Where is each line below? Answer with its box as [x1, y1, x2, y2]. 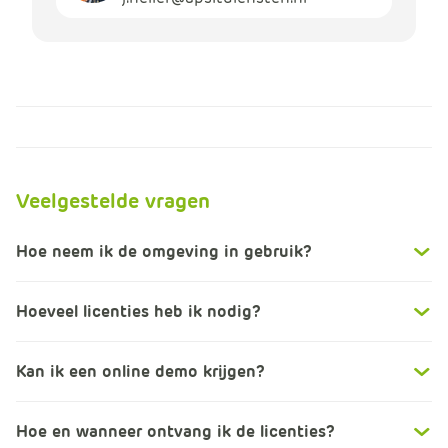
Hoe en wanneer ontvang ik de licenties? [16, 421, 335, 443]
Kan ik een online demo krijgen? [16, 361, 265, 383]
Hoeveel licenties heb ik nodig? [16, 301, 261, 323]
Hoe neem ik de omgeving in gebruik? [16, 241, 312, 263]
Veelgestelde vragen [16, 188, 210, 215]
